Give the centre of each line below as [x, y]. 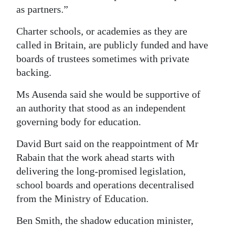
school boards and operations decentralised [105, 185]
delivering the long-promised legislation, [101, 171]
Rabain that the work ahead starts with [95, 157]
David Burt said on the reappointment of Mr [107, 144]
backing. [34, 72]
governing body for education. [79, 122]
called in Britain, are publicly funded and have [112, 45]
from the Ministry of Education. [82, 198]
